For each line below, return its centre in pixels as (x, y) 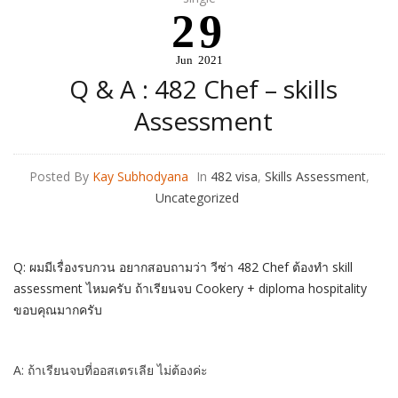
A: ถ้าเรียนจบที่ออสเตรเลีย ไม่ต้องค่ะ (112, 370)
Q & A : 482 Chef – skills (203, 89)
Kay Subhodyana (140, 176)
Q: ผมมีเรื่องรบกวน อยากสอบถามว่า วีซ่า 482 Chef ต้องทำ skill (183, 267)
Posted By (59, 176)
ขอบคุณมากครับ (58, 310)
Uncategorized (197, 198)
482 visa (234, 176)
